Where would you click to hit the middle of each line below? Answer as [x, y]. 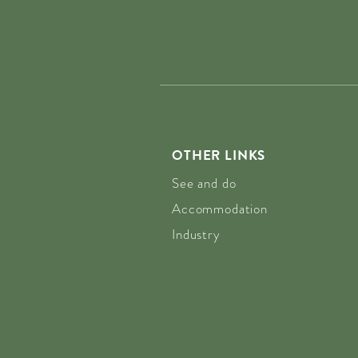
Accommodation [220, 209]
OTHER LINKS [219, 155]
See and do [204, 183]
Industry [196, 234]
